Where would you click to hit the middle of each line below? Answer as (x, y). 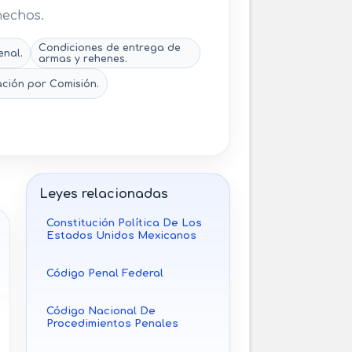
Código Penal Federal (105, 273)
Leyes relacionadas (104, 194)
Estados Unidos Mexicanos (122, 236)
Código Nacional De (101, 310)
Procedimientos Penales (113, 323)
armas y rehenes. (83, 59)
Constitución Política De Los (125, 223)
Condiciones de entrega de (110, 48)
